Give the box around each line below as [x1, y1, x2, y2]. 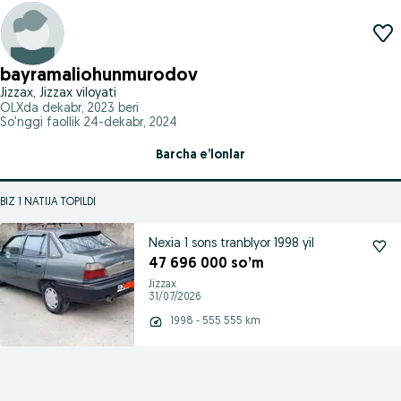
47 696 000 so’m [149, 257, 264, 271]
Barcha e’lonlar [156, 149, 245, 162]
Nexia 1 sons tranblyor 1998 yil [149, 237, 314, 251]
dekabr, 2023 [42, 102, 115, 115]
